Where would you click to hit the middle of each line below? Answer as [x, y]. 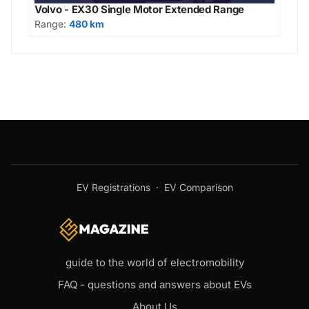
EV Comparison [198, 187]
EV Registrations [113, 187]
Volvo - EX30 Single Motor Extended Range [139, 9]
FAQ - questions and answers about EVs [154, 284]
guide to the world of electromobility [154, 262]
